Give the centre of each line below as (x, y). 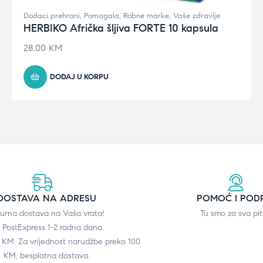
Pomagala (101, 16)
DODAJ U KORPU (79, 77)
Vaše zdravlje (196, 16)
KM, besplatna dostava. (47, 255)
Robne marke (146, 16)
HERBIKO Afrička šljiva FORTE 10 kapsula (121, 28)
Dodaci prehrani (51, 16)
